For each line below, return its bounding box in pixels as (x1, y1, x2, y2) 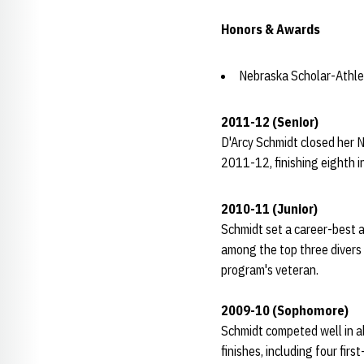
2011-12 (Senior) (221, 114, 318, 130)
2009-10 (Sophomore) (221, 302, 349, 318)
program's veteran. (221, 262, 321, 278)
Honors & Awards (221, 21, 320, 37)
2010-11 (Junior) (221, 201, 318, 217)
